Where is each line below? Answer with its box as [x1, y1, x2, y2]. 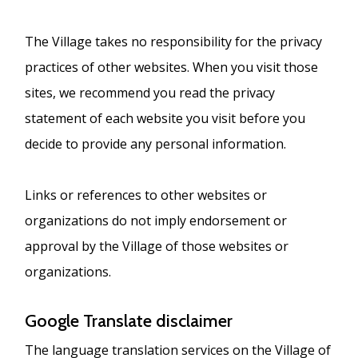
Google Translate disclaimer [25, 309, 237, 332]
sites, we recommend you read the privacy [25, 83, 276, 101]
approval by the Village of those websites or [25, 237, 289, 255]
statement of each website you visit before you [25, 109, 306, 127]
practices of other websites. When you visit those [25, 58, 319, 76]
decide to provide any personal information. [25, 134, 287, 153]
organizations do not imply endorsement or [25, 211, 288, 229]
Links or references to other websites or [25, 185, 268, 204]
